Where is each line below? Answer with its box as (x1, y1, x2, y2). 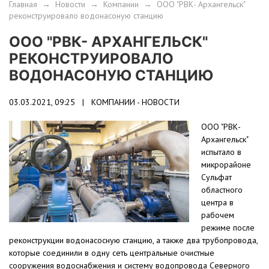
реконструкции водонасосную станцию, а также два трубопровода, (9, 235, 258, 246)
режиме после (201, 222, 255, 234)
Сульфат (201, 172, 232, 183)
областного (201, 184, 243, 196)
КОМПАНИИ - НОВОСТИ (91, 97, 180, 108)
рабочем (201, 210, 234, 221)
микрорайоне (201, 159, 251, 171)
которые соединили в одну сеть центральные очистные (9, 247, 214, 259)
